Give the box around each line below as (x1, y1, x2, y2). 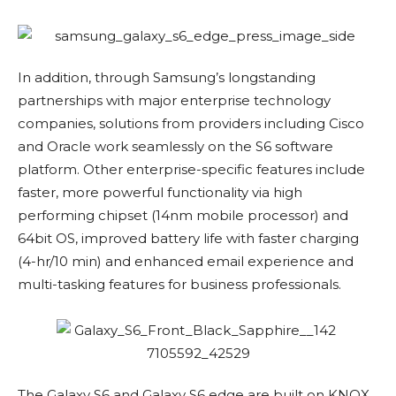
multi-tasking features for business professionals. (18, 276, 341, 293)
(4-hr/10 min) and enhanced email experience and (18, 253, 354, 270)
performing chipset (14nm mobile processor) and (18, 207, 348, 225)
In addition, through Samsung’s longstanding (18, 69, 316, 87)
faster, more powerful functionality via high (18, 184, 302, 202)
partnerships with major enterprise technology (18, 92, 331, 110)
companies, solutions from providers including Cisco (18, 115, 364, 133)
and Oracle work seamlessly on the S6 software (18, 138, 333, 156)
